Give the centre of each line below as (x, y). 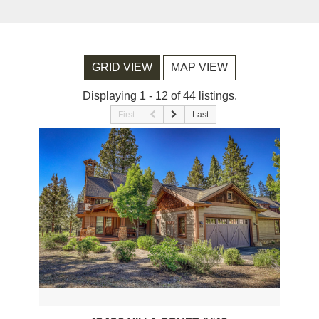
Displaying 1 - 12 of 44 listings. (159, 96)
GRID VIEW (122, 68)
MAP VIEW (199, 68)
